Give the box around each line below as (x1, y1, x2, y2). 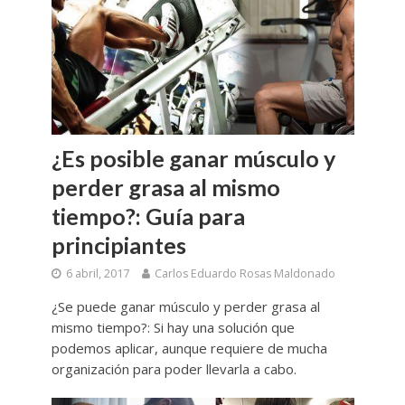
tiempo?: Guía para (51, 202, 245, 230)
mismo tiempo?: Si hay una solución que (51, 317, 295, 336)
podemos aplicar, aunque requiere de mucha (51, 338, 327, 357)
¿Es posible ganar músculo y (51, 144, 335, 172)
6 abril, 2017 (65, 265, 129, 281)
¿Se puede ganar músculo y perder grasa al (51, 297, 320, 316)
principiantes (51, 231, 186, 259)
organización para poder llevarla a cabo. (51, 359, 297, 378)
